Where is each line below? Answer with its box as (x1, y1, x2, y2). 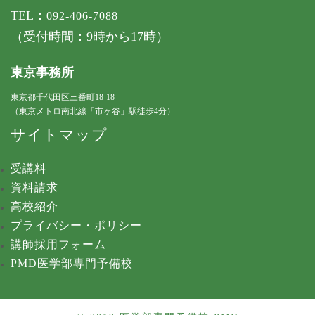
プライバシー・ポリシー (11, 219, 142, 231)
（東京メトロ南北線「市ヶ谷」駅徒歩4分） (11, 105, 175, 116)
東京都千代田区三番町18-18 (11, 91, 115, 102)
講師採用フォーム (11, 238, 106, 250)
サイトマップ (11, 127, 108, 143)
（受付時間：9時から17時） (11, 30, 169, 44)
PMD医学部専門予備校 (11, 257, 133, 269)
